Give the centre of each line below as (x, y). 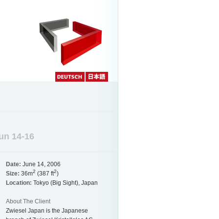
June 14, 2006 (41, 164)
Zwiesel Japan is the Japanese (47, 211)
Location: (19, 183)
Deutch (63, 86)
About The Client (28, 202)
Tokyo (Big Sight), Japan (65, 183)
